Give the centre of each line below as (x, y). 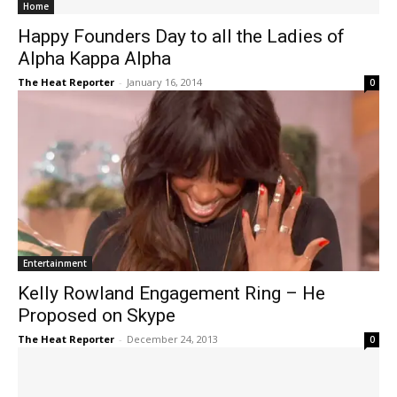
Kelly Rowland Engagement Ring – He (171, 293)
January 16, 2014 (164, 82)
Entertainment (55, 263)
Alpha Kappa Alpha (94, 58)
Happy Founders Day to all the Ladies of (181, 36)
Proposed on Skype (97, 315)
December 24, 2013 (172, 339)
